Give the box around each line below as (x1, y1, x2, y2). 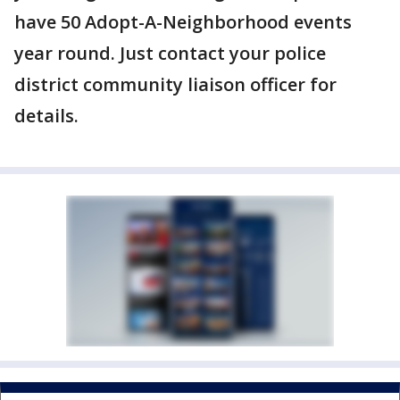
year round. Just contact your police (14, 40, 326, 65)
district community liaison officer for (14, 71, 337, 96)
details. (14, 103, 79, 128)
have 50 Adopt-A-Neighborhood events (14, 9, 352, 34)
